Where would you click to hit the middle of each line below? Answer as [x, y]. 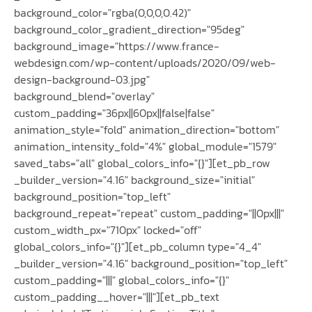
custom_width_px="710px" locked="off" [108, 230]
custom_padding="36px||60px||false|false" [114, 113]
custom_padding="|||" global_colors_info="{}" [122, 280]
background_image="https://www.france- [117, 46]
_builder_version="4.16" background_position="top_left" [151, 264]
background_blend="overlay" [84, 96]
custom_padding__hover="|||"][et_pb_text [117, 297]
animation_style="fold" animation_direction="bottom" [147, 130]
